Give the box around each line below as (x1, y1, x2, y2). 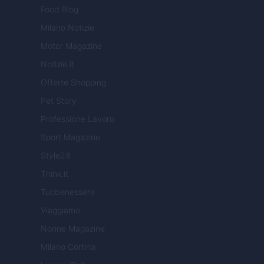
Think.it (41, 169, 68, 179)
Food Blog (41, 4, 78, 15)
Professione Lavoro (41, 114, 114, 124)
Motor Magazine (41, 41, 102, 51)
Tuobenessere (41, 187, 95, 197)
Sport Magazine (41, 132, 100, 143)
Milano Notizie (41, 22, 94, 33)
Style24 (41, 150, 71, 161)
